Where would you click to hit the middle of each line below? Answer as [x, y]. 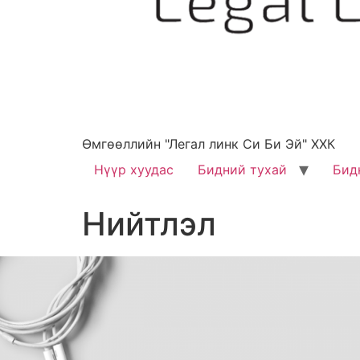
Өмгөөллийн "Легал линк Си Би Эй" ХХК [209, 143]
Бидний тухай [242, 169]
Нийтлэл [149, 223]
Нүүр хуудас [134, 169]
